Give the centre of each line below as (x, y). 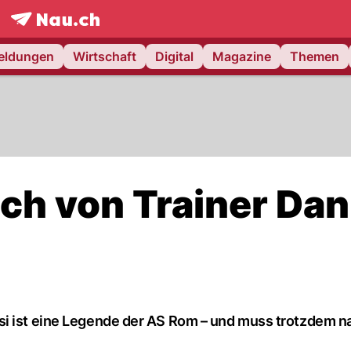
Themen (315, 56)
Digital (174, 56)
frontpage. (41, 35)
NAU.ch (94, 35)
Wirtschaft (105, 56)
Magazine (242, 56)
